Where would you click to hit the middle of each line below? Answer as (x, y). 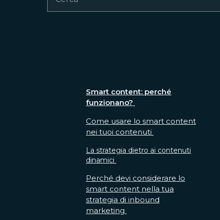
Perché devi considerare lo (135, 178)
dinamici (101, 160)
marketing (106, 210)
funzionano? (110, 102)
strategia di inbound (123, 200)
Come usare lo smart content (141, 121)
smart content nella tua (130, 189)
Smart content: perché (128, 92)
